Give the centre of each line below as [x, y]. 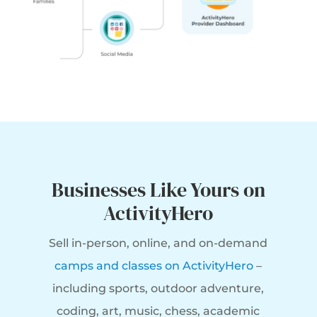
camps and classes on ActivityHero [154, 265]
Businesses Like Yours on [158, 189]
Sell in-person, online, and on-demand [158, 243]
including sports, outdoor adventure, [158, 288]
